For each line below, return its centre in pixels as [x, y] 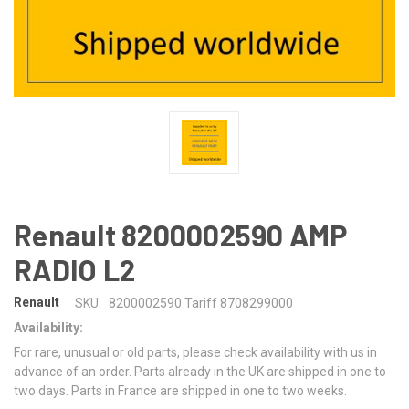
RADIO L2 [74, 269]
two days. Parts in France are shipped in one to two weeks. [180, 390]
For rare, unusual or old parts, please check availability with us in [195, 352]
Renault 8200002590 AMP [181, 234]
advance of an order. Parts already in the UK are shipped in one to [200, 371]
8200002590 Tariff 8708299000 [200, 303]
